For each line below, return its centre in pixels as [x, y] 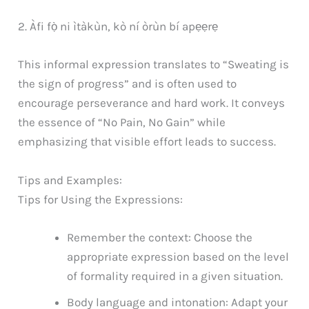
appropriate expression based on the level [178, 256]
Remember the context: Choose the [160, 237]
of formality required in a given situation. [175, 276]
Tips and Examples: [70, 180]
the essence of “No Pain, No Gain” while [122, 122]
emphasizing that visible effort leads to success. [147, 142]
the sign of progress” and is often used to [128, 84]
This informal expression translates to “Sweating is [154, 64]
